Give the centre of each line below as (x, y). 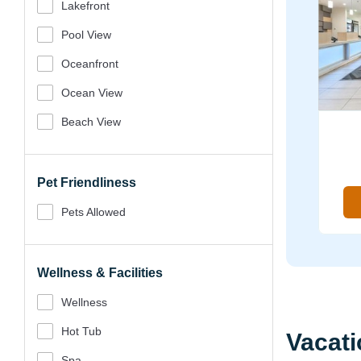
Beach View (91, 122)
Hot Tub (81, 331)
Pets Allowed (93, 212)
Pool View (86, 35)
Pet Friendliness (87, 183)
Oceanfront (90, 64)
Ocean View (92, 93)
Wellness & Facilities (100, 273)
